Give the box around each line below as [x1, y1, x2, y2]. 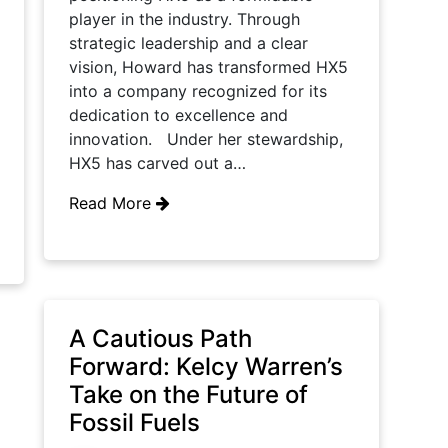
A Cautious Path [69, 324, 252, 353]
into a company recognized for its [69, 81, 327, 101]
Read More [69, 193, 156, 213]
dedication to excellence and [69, 105, 288, 125]
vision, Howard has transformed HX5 [69, 57, 348, 77]
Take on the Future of [69, 380, 308, 409]
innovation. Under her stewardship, [69, 129, 343, 149]
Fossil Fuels [69, 408, 200, 437]
